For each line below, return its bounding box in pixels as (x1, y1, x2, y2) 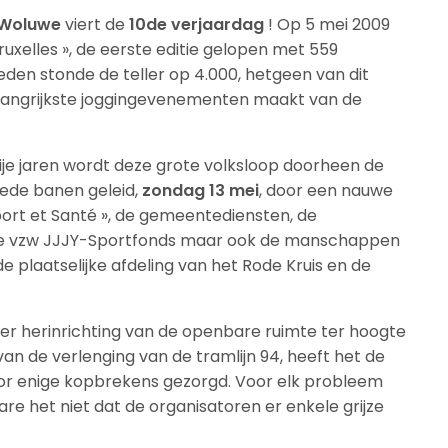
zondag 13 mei (142, 178, 260, 202)
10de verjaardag (129, 12, 269, 36)
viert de (61, 12, 130, 36)
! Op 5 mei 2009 (268, 12, 391, 36)
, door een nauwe (259, 178, 394, 202)
